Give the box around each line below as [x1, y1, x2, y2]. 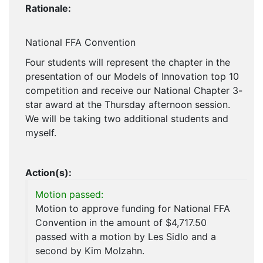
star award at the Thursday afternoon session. [25, 99, 233, 111]
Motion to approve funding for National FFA [35, 203, 230, 215]
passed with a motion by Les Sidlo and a [35, 231, 216, 243]
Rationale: [25, 2, 73, 15]
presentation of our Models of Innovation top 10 [25, 70, 239, 83]
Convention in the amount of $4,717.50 [35, 217, 207, 229]
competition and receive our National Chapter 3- [25, 85, 242, 97]
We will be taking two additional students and [25, 113, 228, 125]
